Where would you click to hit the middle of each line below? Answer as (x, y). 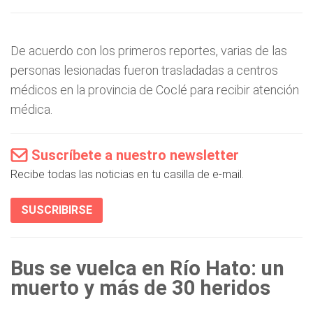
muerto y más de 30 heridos (140, 288)
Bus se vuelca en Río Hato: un (147, 268)
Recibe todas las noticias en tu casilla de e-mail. (127, 174)
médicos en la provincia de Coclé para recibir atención (155, 90)
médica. (31, 109)
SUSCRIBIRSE (57, 210)
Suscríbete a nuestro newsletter (135, 155)
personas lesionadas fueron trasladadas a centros (144, 70)
